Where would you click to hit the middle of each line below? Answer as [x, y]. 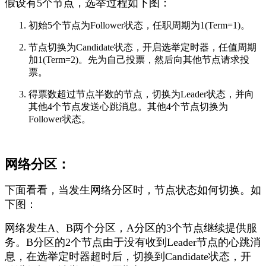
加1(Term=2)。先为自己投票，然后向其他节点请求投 [139, 60]
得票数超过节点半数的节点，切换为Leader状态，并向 [141, 94]
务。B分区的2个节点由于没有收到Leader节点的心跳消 [133, 243]
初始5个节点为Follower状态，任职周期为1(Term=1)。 [139, 26]
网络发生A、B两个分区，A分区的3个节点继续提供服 [131, 228]
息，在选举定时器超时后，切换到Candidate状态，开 [128, 257]
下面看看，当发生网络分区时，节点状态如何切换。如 [133, 190]
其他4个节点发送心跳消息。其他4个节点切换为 [128, 107]
